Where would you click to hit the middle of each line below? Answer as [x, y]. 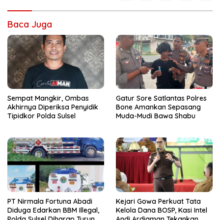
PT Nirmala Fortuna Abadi [50, 201]
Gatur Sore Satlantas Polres [161, 98]
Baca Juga [30, 25]
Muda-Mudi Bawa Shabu [156, 116]
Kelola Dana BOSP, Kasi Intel [162, 210]
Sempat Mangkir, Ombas [48, 98]
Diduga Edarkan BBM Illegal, [53, 210]
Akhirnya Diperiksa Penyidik [53, 107]
